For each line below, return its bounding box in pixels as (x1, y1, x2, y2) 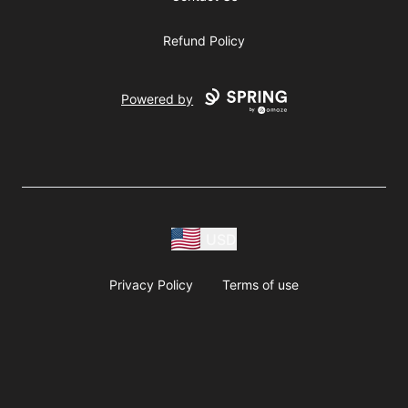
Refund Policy (163, 33, 245, 49)
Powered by (121, 91, 194, 107)
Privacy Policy (109, 277, 193, 292)
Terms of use (222, 277, 299, 292)
